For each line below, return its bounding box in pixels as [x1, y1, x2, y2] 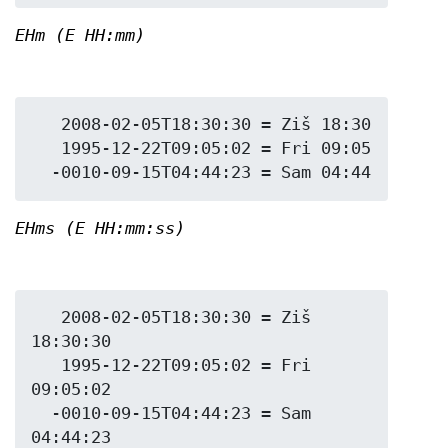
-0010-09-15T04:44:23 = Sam [31, 403, 51, 423]
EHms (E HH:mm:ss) [15, 219, 185, 238]
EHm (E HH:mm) [15, 26, 145, 46]
